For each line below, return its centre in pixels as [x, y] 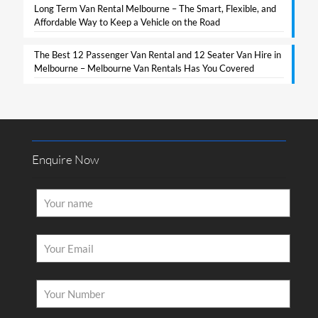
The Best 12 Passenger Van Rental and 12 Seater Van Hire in [158, 54]
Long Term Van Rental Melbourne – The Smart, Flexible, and [155, 8]
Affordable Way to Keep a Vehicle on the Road [127, 22]
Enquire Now [66, 159]
